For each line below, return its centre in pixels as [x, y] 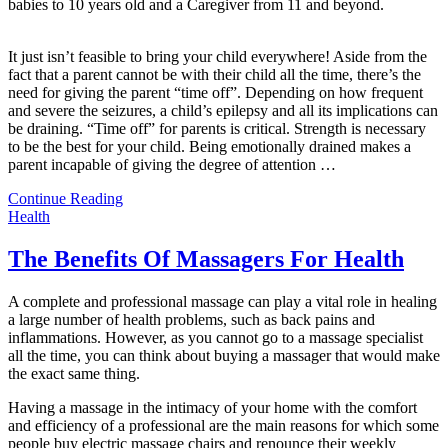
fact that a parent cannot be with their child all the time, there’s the [214, 75]
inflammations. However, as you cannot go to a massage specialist [215, 337]
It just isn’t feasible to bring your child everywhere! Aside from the [217, 57]
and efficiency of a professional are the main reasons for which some [223, 425]
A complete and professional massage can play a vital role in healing [222, 301]
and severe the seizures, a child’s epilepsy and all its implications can [223, 111]
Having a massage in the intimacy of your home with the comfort [212, 407]
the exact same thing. [74, 373]
